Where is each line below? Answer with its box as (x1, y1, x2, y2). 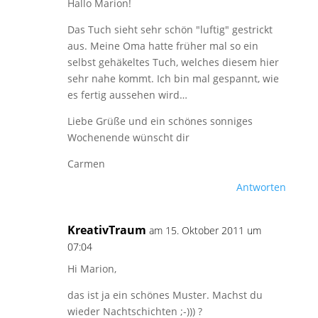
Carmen (67, 157, 105, 170)
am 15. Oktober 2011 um (148, 224, 261, 237)
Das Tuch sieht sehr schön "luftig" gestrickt (67, 23, 273, 36)
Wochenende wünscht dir (67, 131, 190, 144)
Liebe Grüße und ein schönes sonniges (67, 114, 253, 128)
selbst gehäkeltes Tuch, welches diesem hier (67, 55, 279, 69)
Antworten (236, 180, 287, 194)
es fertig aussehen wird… (67, 88, 187, 102)
